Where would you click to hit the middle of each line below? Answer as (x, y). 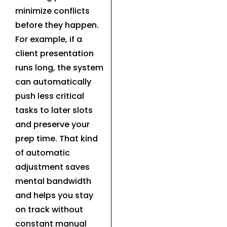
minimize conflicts (52, 11)
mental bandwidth (53, 181)
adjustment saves (52, 167)
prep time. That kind (56, 138)
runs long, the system (59, 67)
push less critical (50, 96)
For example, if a (49, 39)
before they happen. (57, 25)
